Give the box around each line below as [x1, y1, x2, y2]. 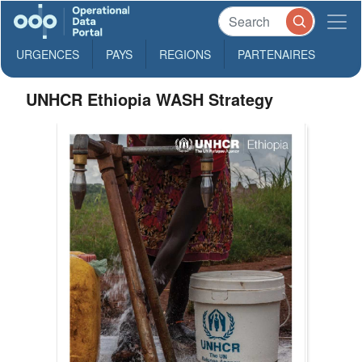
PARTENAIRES [238, 46, 315, 62]
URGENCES [16, 46, 79, 62]
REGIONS [159, 46, 211, 62]
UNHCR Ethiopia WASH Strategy [26, 87, 274, 111]
